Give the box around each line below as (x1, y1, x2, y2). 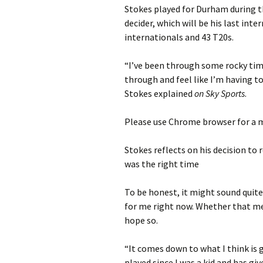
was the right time (124, 157, 199, 170)
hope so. (124, 214, 158, 226)
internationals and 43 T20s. (124, 31, 234, 43)
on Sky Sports (194, 87, 245, 99)
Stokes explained (124, 87, 194, 99)
